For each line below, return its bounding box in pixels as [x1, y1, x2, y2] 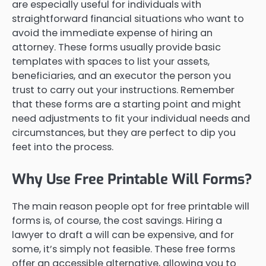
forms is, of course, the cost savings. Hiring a [12, 213, 222, 227]
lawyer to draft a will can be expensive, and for [12, 227, 234, 242]
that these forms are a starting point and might [12, 97, 241, 111]
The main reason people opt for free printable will [12, 199, 249, 213]
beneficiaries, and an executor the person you [12, 68, 231, 83]
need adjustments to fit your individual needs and [12, 111, 250, 125]
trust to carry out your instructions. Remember [12, 83, 235, 97]
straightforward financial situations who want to [12, 11, 244, 26]
